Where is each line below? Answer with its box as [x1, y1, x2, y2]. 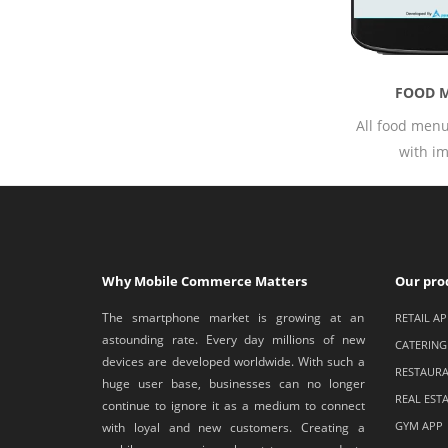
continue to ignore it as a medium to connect [102, 397, 365, 415]
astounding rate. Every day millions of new [102, 331, 365, 349]
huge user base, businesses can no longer [102, 375, 365, 393]
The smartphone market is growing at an [102, 309, 365, 327]
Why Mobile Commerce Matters [102, 272, 307, 291]
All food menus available [122, 116, 288, 136]
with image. [166, 142, 245, 162]
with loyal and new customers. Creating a [102, 419, 365, 437]
